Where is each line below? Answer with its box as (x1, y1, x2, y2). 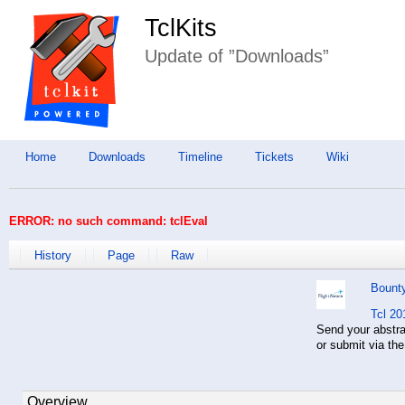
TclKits (145, 14, 218, 42)
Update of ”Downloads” (145, 46, 330, 67)
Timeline (178, 149, 222, 164)
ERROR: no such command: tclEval (9, 213, 208, 228)
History (34, 249, 71, 263)
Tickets (255, 149, 294, 164)
